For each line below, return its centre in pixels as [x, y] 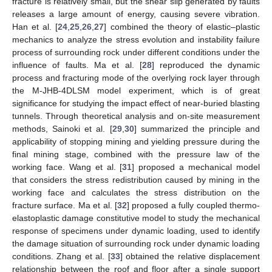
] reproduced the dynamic [206, 65]
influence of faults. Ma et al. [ [77, 65]
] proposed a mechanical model [196, 167]
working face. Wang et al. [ [67, 167]
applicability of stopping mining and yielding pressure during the [136, 141]
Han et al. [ [35, 26]
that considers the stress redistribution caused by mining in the [136, 179]
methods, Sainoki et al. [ [62, 128]
